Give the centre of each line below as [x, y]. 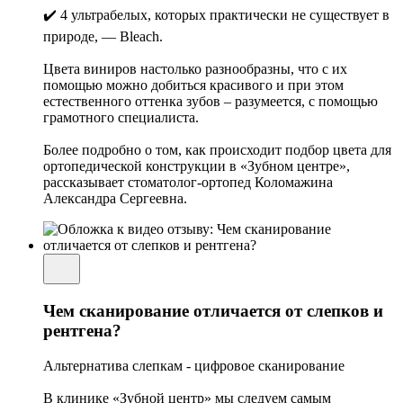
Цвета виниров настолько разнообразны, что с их [195, 69]
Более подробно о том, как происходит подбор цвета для [217, 150]
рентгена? [82, 330]
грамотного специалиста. [121, 118]
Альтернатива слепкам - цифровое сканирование [194, 365]
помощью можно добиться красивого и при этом [193, 85]
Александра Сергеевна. [115, 199]
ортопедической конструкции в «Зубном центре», [197, 166]
